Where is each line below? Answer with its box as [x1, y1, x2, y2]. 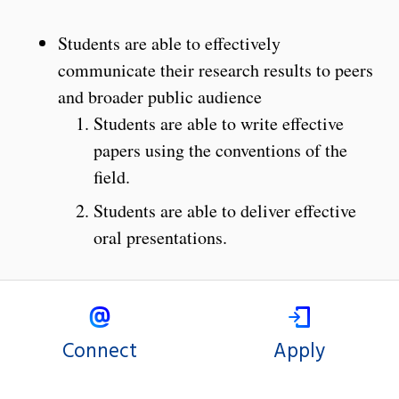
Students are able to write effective [94, 110, 344, 135]
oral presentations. [94, 224, 227, 249]
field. [94, 164, 130, 189]
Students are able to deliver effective [94, 198, 356, 223]
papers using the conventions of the [94, 137, 347, 162]
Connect [62, 335, 137, 368]
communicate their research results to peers [58, 57, 373, 82]
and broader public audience [58, 84, 262, 109]
